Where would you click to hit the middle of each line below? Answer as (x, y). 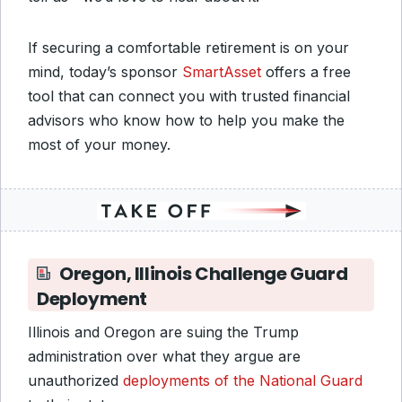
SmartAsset (222, 72)
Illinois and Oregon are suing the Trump (163, 332)
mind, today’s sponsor (105, 72)
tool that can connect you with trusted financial (189, 96)
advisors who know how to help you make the (186, 120)
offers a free (306, 72)
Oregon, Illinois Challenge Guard (204, 274)
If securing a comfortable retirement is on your (188, 48)
